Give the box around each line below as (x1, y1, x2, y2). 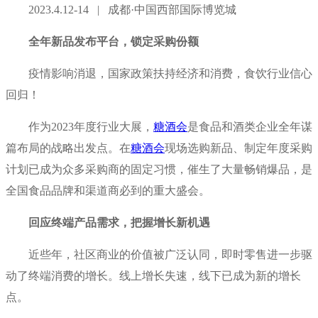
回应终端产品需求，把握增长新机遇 (6, 216, 210, 229)
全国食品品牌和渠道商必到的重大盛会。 (6, 184, 210, 197)
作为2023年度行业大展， (6, 120, 153, 133)
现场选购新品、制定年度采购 (165, 141, 312, 154)
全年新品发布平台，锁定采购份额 (6, 35, 199, 48)
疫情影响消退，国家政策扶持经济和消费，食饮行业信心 (6, 67, 312, 79)
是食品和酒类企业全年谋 (187, 120, 312, 133)
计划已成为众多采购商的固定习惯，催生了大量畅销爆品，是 (6, 163, 312, 175)
